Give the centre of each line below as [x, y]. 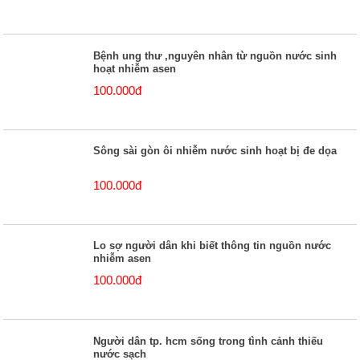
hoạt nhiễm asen [135, 69]
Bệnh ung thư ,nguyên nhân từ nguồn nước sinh [215, 56]
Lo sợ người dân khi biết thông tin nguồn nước [213, 246]
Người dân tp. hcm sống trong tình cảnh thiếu [209, 341]
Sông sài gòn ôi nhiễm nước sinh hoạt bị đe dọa [215, 151]
